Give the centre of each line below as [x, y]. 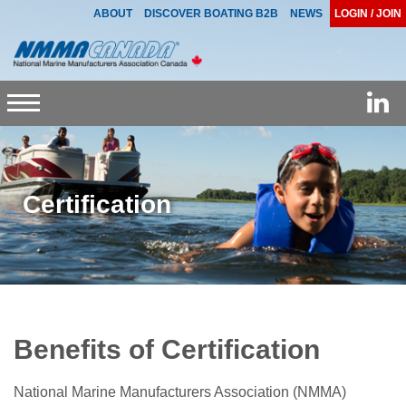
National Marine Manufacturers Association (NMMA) [180, 391]
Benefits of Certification [167, 349]
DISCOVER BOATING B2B [211, 14]
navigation [56, 169]
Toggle [44, 124]
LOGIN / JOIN [368, 14]
